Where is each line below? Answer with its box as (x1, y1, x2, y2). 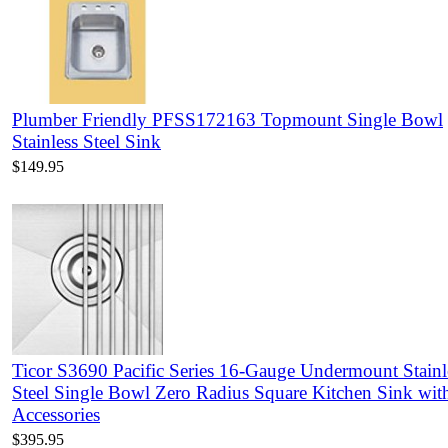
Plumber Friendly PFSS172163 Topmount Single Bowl (12, 109, 443, 131)
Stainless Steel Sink (12, 131, 161, 153)
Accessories (12, 404, 100, 426)
